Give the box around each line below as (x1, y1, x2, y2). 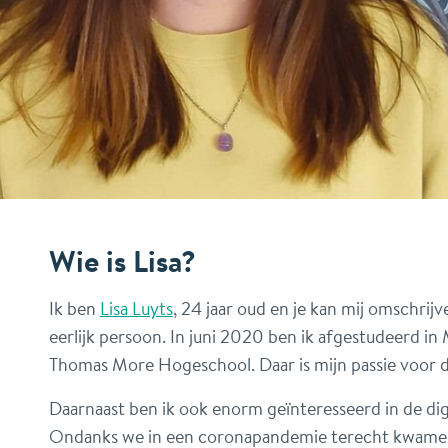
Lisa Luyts (99, 294, 173, 321)
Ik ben (48, 294, 100, 321)
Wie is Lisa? (48, 238, 196, 282)
